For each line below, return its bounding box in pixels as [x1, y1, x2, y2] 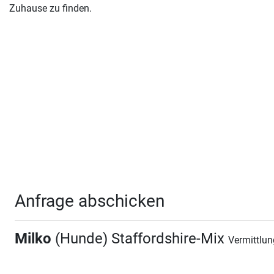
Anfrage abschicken [15, 190, 165, 211]
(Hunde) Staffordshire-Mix [51, 229, 228, 247]
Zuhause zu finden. [9, 2, 92, 14]
